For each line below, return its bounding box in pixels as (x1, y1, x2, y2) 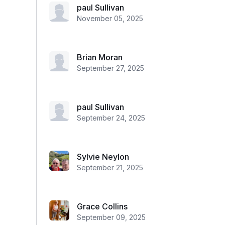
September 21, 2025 (77, 163, 143, 172)
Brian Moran (77, 52, 123, 62)
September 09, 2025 (77, 213, 146, 221)
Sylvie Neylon (77, 152, 129, 162)
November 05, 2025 (77, 14, 143, 23)
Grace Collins (77, 201, 128, 211)
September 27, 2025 (77, 64, 144, 72)
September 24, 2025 (77, 114, 145, 122)
